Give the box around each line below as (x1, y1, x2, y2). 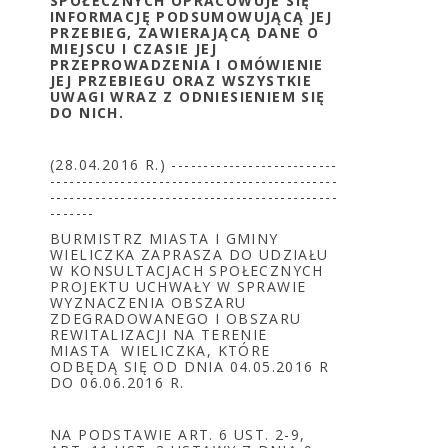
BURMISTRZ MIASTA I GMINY (50, 229, 279, 248)
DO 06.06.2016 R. (50, 373, 185, 392)
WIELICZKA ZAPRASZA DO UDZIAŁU (50, 245, 329, 264)
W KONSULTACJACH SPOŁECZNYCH (50, 261, 324, 280)
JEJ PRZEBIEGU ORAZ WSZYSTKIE (50, 71, 313, 90)
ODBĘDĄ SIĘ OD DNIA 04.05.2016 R (50, 357, 330, 376)
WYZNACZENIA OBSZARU (50, 293, 247, 312)
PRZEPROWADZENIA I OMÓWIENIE (50, 55, 324, 74)
